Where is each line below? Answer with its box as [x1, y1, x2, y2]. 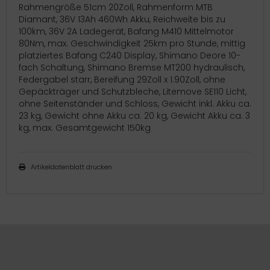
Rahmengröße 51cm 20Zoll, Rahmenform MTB [19, 1, 213, 14]
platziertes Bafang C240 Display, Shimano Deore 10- [19, 49, 240, 62]
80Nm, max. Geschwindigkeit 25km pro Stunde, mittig [19, 37, 245, 50]
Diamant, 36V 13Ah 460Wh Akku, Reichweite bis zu [19, 13, 225, 26]
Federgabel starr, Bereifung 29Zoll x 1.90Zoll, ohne [19, 74, 225, 86]
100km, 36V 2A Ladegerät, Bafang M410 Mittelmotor [19, 25, 234, 38]
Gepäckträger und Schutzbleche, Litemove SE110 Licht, [19, 86, 246, 98]
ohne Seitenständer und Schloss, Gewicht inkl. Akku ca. [19, 98, 251, 110]
